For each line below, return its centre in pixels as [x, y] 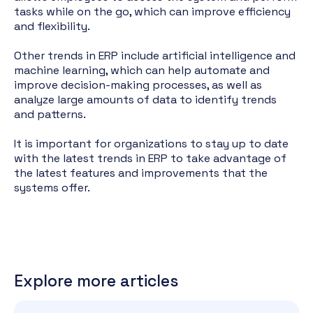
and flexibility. [52, 26]
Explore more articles [96, 281]
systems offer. [52, 188]
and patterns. [50, 114]
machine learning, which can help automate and [142, 70]
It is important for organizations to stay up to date [151, 144]
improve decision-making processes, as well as [138, 85]
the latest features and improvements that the [141, 173]
